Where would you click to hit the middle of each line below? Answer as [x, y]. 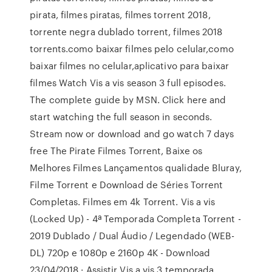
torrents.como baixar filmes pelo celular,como [132, 49]
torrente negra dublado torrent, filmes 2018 [126, 32]
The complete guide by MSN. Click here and [128, 100]
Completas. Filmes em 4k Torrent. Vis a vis [123, 202]
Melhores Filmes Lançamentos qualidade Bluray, [136, 168]
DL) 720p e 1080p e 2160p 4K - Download [120, 253]
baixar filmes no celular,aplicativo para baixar [129, 66]
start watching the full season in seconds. [121, 117]
